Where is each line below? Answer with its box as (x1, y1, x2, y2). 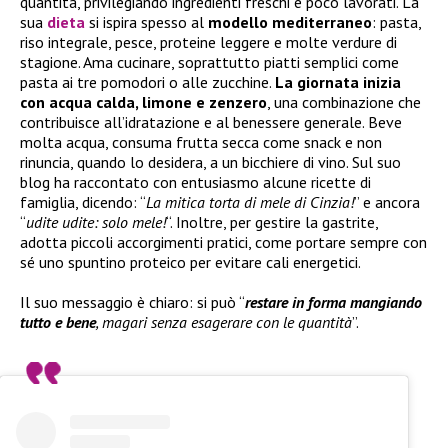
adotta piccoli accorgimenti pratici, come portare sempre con (20, 232, 427, 253)
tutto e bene (20, 312, 96, 333)
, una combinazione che (267, 92, 421, 113)
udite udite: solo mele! (26, 212, 166, 233)
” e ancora (354, 192, 420, 213)
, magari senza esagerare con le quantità (96, 312, 352, 333)
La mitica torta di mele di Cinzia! (146, 192, 354, 213)
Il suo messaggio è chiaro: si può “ (20, 292, 245, 313)
